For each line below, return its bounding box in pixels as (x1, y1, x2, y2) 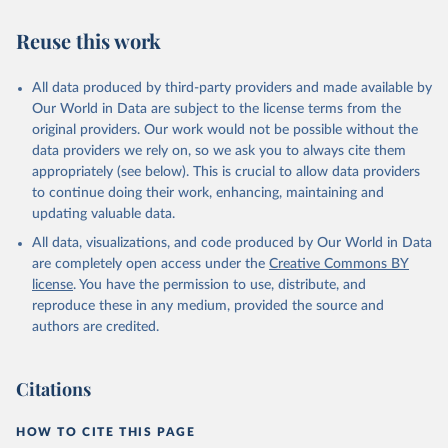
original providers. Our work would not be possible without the (32, 123, 418, 137)
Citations (16, 377, 91, 401)
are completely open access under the (32, 257, 265, 271)
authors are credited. (32, 320, 159, 334)
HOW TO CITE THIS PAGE (16, 426, 196, 438)
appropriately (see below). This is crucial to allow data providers (32, 165, 420, 179)
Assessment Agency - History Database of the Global (41, 12, 391, 26)
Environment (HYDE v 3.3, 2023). (41, 27, 258, 41)
